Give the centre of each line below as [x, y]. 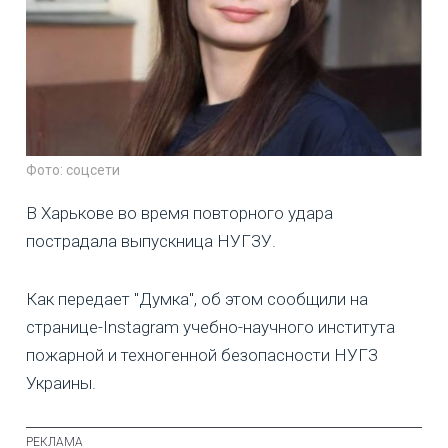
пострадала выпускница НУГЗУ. [151, 241]
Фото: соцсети [73, 170]
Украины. [61, 383]
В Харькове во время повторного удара [179, 213]
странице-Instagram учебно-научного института [210, 327]
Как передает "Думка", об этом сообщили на [197, 299]
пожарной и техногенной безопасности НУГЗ [202, 355]
